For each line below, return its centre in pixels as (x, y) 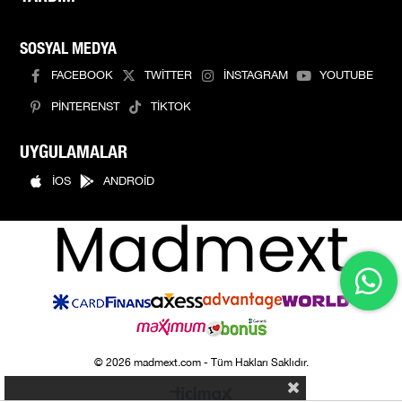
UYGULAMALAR (74, 150)
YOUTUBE (347, 76)
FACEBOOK (83, 76)
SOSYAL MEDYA (69, 47)
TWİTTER (169, 76)
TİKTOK (171, 107)
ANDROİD (129, 181)
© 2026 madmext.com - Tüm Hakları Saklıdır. (201, 363)
